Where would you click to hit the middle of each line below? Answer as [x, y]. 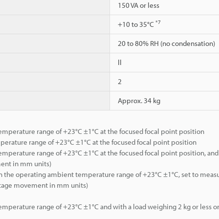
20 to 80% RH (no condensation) [166, 43]
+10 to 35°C [137, 24]
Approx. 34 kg [139, 100]
